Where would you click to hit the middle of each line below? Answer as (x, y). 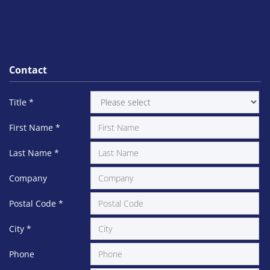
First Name (32, 127)
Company (28, 178)
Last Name (32, 152)
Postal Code (34, 203)
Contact (28, 70)
